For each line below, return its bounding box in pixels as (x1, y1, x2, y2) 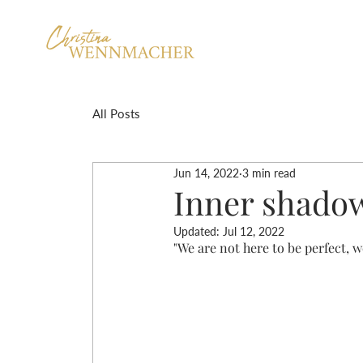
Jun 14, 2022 (173, 165, 239, 180)
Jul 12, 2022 (223, 224, 284, 238)
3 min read (242, 165, 296, 180)
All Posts (92, 105, 140, 121)
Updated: (173, 224, 223, 238)
